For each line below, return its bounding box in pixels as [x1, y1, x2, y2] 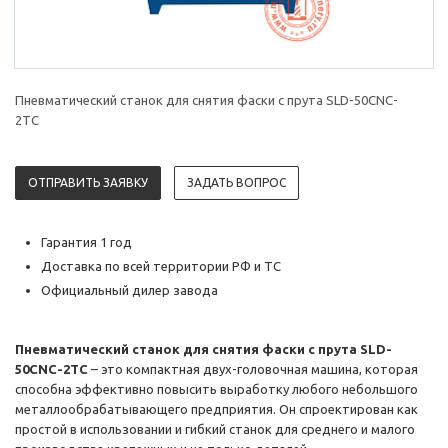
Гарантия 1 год [41, 235, 132, 250]
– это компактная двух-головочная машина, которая [88, 362, 418, 377]
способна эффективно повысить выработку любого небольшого [15, 382, 418, 397]
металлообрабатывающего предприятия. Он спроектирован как [15, 402, 418, 417]
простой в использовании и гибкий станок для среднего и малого [15, 422, 415, 437]
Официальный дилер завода [41, 283, 218, 298]
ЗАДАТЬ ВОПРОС [187, 176, 286, 190]
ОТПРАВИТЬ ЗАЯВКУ [28, 176, 148, 190]
